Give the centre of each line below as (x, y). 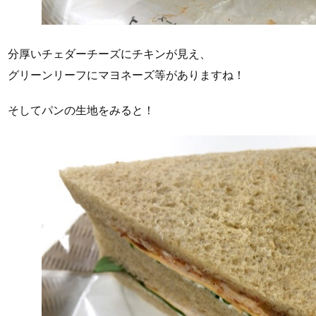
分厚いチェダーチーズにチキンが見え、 (109, 53)
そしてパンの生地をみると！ (81, 110)
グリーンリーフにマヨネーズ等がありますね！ (126, 74)
